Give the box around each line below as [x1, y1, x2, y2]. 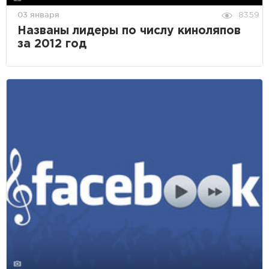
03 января [17, 10, 59, 19]
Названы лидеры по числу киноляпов [17, 25, 241, 36]
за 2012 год [17, 38, 86, 49]
